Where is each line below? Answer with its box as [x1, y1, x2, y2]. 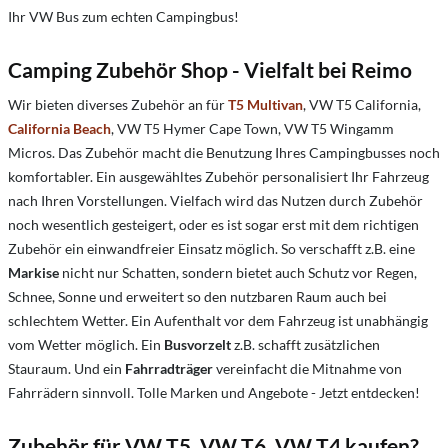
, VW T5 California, [303, 96, 421, 113]
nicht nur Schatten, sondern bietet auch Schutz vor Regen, [59, 264, 417, 281]
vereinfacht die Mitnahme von [213, 360, 402, 377]
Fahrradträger [125, 360, 213, 377]
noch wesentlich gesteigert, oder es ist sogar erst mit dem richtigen [8, 216, 419, 233]
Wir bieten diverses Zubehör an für [8, 96, 228, 113]
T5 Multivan [228, 96, 303, 113]
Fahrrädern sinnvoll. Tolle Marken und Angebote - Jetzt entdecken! [8, 384, 420, 401]
